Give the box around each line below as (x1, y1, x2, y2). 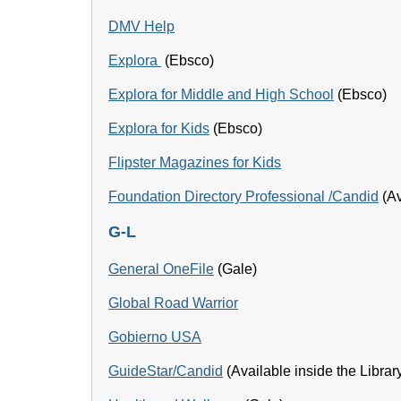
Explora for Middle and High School (108, 87, 334, 102)
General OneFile (108, 261, 214, 277)
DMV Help (108, 19, 175, 34)
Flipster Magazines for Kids (108, 155, 281, 170)
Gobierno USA (108, 329, 201, 345)
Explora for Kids (108, 121, 209, 136)
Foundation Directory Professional (108, 189, 328, 204)
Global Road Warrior (108, 295, 238, 311)
